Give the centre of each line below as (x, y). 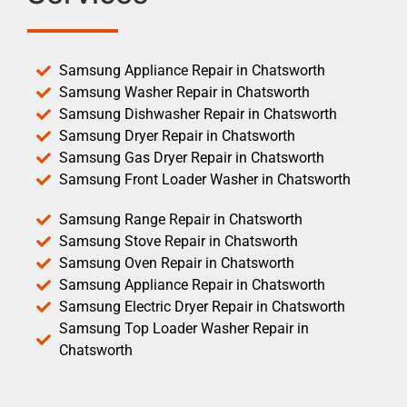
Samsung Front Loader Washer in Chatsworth (205, 179)
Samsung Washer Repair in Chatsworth (184, 92)
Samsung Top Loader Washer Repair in (184, 328)
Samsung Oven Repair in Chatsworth (177, 263)
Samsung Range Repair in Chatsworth (181, 219)
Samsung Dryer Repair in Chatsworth (177, 135)
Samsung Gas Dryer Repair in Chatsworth (192, 157)
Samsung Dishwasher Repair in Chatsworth (198, 114)
